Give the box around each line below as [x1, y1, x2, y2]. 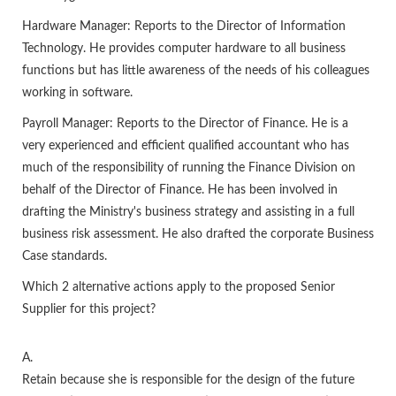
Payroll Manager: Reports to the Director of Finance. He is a [22, 118, 348, 131]
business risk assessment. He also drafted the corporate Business [22, 228, 374, 241]
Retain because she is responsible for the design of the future [22, 374, 354, 387]
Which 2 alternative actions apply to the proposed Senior [22, 281, 335, 294]
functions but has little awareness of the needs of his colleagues [22, 65, 369, 78]
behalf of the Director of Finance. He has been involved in [22, 184, 338, 197]
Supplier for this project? [22, 303, 156, 316]
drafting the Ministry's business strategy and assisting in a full [22, 206, 354, 219]
